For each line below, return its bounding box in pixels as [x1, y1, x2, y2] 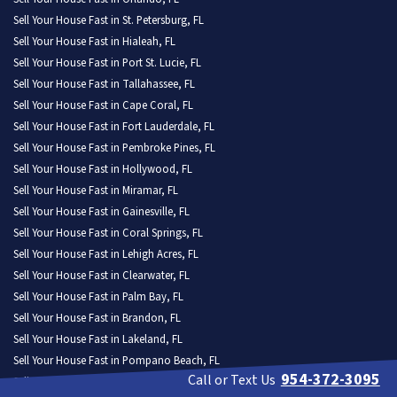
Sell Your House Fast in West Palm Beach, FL [13, 374, 220, 391]
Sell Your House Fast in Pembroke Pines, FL [13, 140, 215, 157]
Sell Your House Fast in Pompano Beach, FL [13, 353, 220, 370]
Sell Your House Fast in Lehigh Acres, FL [13, 246, 198, 263]
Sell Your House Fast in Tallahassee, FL [13, 76, 195, 93]
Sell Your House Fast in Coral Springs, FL [13, 225, 203, 242]
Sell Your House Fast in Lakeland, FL [13, 331, 183, 348]
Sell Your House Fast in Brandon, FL [13, 310, 181, 327]
